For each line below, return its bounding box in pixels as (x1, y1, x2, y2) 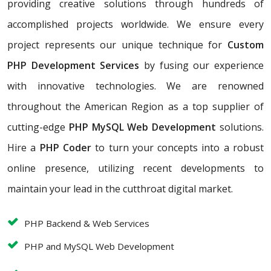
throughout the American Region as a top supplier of (7, 100, 264, 114)
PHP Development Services (7, 59, 140, 73)
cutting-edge (7, 120, 69, 134)
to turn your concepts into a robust (91, 141, 264, 155)
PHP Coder (39, 141, 91, 155)
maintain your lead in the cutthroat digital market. (7, 182, 233, 196)
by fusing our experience (139, 59, 264, 73)
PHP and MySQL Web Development (24, 240, 174, 253)
